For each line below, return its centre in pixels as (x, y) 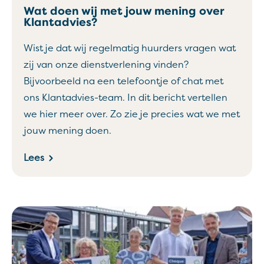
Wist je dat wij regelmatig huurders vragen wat (130, 48)
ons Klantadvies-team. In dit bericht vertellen (126, 98)
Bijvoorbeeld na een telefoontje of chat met (123, 81)
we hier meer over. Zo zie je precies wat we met (132, 114)
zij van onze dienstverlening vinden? (106, 65)
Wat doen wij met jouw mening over (124, 11)
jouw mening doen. (67, 131)
